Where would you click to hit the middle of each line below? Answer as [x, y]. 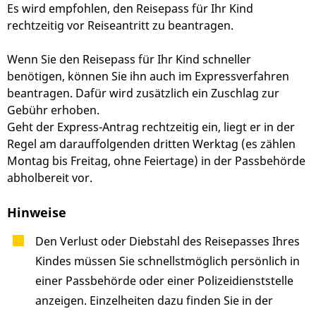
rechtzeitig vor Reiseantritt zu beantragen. [120, 26]
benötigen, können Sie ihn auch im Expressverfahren [148, 77]
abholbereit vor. [50, 178]
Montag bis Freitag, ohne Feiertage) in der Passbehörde [156, 161]
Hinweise [37, 212]
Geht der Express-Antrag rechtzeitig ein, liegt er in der [151, 127]
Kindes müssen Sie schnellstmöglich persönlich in [168, 261]
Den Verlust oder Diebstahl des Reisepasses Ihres [168, 242]
